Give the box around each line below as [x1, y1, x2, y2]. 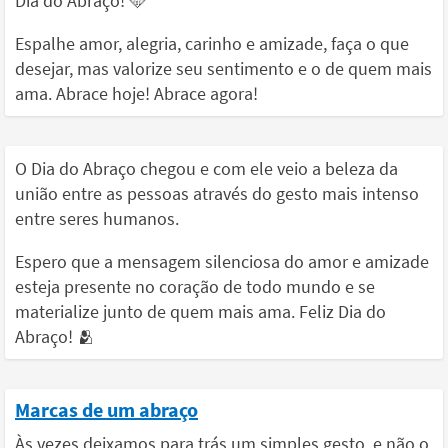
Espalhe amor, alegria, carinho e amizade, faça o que [15, 32, 409, 55]
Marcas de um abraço [15, 397, 198, 422]
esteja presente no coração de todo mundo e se [15, 275, 375, 298]
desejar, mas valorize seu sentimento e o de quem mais [15, 57, 432, 80]
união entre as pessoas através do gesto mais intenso [15, 182, 419, 205]
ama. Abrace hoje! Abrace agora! [15, 82, 258, 105]
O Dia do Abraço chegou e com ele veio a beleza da [15, 157, 398, 180]
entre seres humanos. [15, 207, 179, 230]
